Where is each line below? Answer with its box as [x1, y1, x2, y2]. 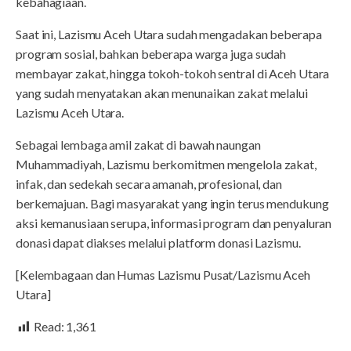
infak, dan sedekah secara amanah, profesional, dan [16, 176, 282, 192]
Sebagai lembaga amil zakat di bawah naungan [16, 137, 261, 153]
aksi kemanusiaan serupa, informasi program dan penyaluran [16, 215, 332, 231]
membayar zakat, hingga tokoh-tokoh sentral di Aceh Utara [16, 66, 330, 81]
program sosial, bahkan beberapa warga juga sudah [16, 46, 287, 62]
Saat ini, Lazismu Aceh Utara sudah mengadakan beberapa [16, 27, 322, 42]
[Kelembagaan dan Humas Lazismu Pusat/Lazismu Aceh [16, 267, 311, 283]
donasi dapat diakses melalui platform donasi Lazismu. [16, 235, 301, 251]
